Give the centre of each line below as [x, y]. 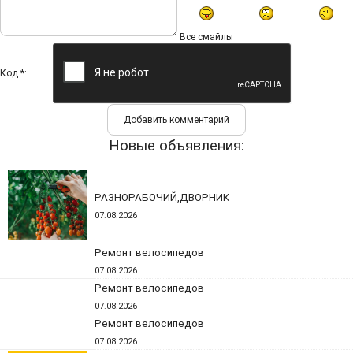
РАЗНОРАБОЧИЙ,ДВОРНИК [162, 197]
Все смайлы [206, 37]
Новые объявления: [176, 146]
